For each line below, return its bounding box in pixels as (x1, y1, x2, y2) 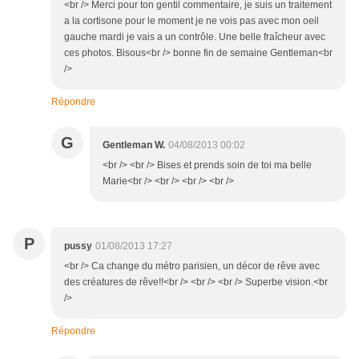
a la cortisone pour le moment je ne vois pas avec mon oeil (64, 15, 319, 27)
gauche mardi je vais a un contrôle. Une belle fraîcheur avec (64, 31, 325, 43)
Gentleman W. (103, 139, 165, 151)
